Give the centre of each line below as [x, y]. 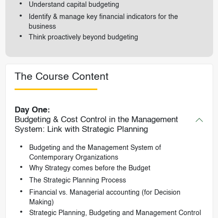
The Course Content [61, 77]
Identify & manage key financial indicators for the [103, 17]
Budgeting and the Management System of [95, 148]
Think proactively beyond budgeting [83, 38]
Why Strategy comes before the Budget [90, 168]
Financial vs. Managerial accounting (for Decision [105, 192]
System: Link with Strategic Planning [81, 129]
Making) [41, 202]
